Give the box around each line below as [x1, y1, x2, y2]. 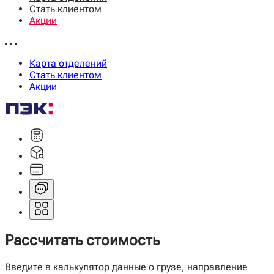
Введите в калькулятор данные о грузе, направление [5, 261, 248, 273]
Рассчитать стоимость [5, 231, 160, 249]
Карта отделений [29, 57, 107, 69]
